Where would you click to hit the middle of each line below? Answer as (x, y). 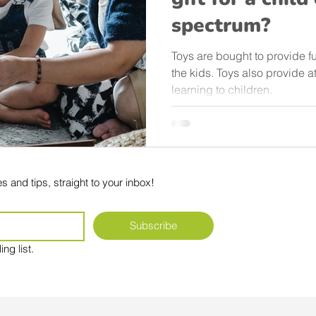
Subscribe (154, 226)
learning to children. (222, 89)
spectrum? (221, 25)
